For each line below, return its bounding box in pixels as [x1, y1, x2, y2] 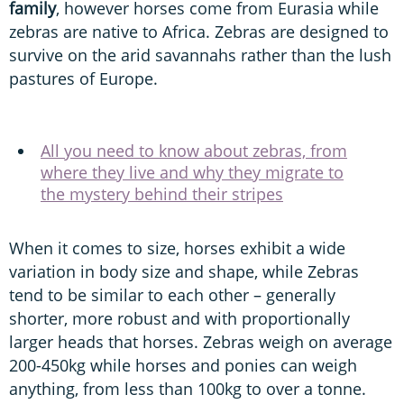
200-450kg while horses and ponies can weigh [9, 353, 357, 376]
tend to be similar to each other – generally [9, 283, 335, 306]
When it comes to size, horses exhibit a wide [9, 236, 345, 259]
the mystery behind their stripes [41, 182, 283, 205]
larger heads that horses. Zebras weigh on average [9, 330, 392, 353]
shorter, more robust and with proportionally [9, 307, 350, 329]
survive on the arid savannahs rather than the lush [9, 43, 391, 66]
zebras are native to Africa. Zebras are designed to [9, 20, 389, 42]
